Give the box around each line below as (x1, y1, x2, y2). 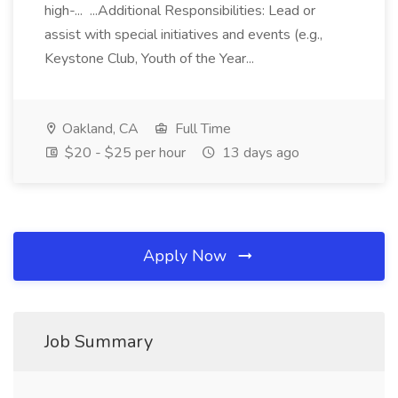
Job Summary (44, 330, 153, 354)
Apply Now (143, 245, 231, 267)
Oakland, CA (59, 119, 139, 139)
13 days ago (219, 143, 299, 163)
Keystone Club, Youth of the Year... (44, 49, 258, 68)
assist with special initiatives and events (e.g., (44, 25, 322, 44)
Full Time (171, 119, 231, 139)
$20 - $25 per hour (61, 143, 186, 163)
